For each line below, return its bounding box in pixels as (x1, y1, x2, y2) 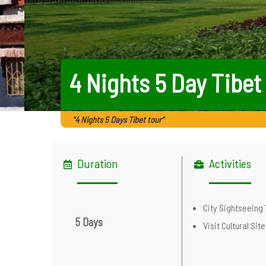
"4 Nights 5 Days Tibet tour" (72, 114, 164, 125)
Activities (209, 156, 252, 170)
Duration (77, 156, 118, 170)
